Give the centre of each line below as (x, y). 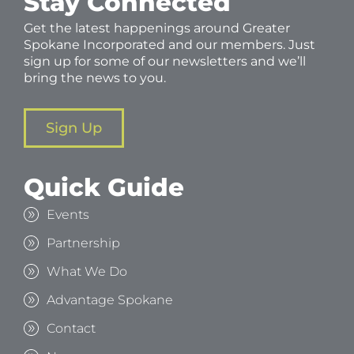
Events (68, 214)
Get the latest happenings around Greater (157, 28)
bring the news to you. (95, 77)
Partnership (83, 243)
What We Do (87, 271)
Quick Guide (104, 187)
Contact (71, 328)
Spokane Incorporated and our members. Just (169, 44)
